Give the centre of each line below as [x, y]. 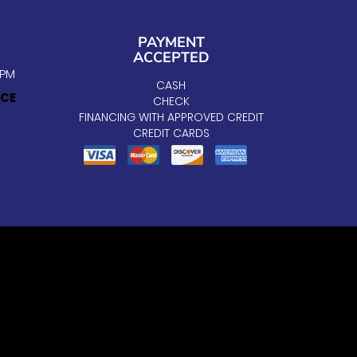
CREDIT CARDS [171, 133]
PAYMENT [171, 42]
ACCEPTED [171, 57]
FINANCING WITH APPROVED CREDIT [171, 117]
